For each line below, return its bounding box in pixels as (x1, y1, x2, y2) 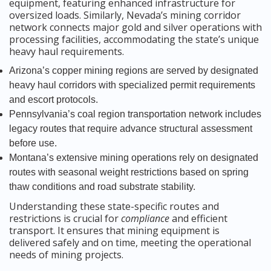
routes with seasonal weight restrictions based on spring (9, 167, 249, 178)
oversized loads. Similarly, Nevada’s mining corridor (9, 8, 241, 22)
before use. (9, 138, 57, 149)
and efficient (169, 212, 227, 226)
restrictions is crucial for (9, 212, 121, 226)
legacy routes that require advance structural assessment (9, 123, 252, 134)
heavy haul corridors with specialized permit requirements (9, 80, 255, 91)
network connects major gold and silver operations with (9, 21, 262, 34)
